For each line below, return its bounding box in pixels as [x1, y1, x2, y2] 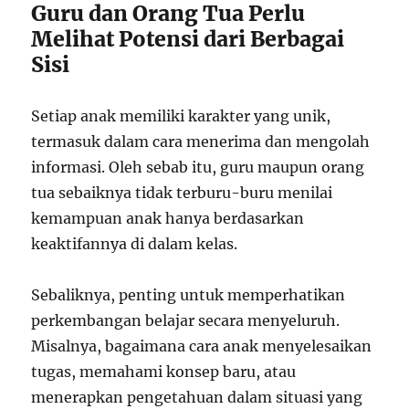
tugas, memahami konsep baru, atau [31, 362, 297, 381]
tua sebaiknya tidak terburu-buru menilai [31, 183, 333, 202]
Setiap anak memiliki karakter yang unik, [31, 106, 331, 125]
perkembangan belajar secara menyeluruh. [31, 310, 341, 330]
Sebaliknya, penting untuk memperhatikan [31, 285, 346, 304]
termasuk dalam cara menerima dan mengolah [31, 131, 371, 151]
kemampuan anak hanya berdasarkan [31, 208, 305, 227]
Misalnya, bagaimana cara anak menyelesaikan [31, 336, 372, 355]
